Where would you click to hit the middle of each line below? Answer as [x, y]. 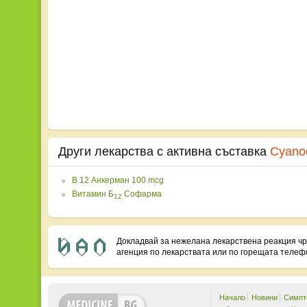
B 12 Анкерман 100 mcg [118, 180]
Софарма [142, 194]
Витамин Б [93, 194]
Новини [265, 298]
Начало [232, 298]
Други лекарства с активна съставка [164, 151]
